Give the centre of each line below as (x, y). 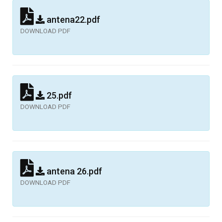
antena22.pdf (72, 19)
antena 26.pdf (73, 171)
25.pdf (58, 95)
